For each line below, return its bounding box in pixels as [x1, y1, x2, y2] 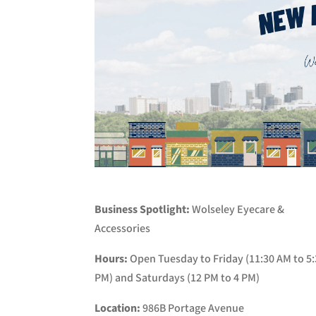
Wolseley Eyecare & [190, 202, 285, 218]
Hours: [95, 252, 128, 267]
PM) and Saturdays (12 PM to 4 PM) [95, 271, 260, 286]
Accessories [95, 221, 151, 237]
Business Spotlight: [95, 202, 190, 218]
